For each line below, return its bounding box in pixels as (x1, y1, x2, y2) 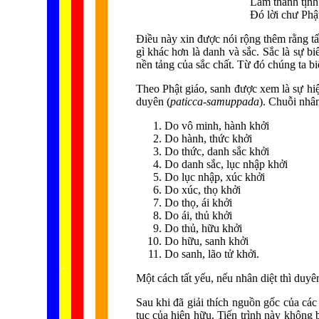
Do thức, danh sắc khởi (164, 145, 269, 157)
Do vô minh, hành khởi (164, 120, 269, 132)
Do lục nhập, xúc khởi (164, 171, 265, 183)
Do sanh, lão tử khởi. (164, 248, 259, 260)
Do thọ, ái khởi (164, 197, 232, 209)
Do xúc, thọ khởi (164, 184, 241, 196)
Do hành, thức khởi (164, 132, 252, 145)
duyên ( (135, 95, 170, 108)
